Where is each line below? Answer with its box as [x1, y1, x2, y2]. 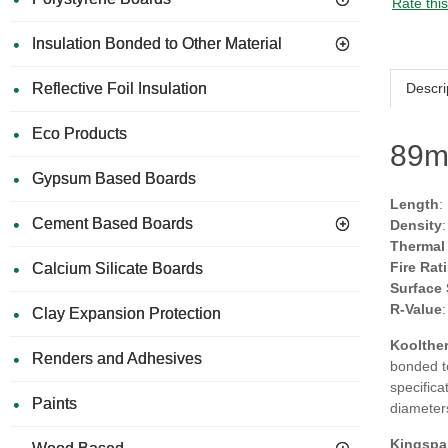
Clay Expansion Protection [32, 305, 221, 322]
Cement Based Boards [32, 215, 193, 232]
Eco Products [32, 125, 127, 142]
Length [390, 195, 439, 212]
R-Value [390, 300, 442, 317]
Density [390, 216, 442, 233]
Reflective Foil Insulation [32, 80, 207, 97]
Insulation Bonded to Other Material [32, 35, 282, 52]
